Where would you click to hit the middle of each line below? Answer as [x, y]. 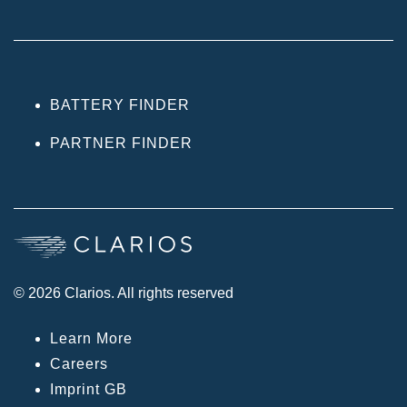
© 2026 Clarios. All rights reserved [124, 293]
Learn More [91, 338]
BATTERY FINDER [120, 104]
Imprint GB [89, 389]
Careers [79, 363]
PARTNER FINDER [121, 143]
